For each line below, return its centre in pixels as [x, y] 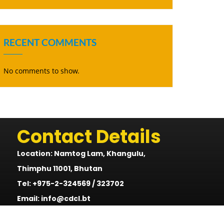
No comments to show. [41, 70]
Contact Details [89, 136]
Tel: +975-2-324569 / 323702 [71, 183]
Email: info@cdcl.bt [54, 198]
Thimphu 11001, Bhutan [60, 168]
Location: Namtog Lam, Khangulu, [81, 153]
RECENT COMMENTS [50, 42]
